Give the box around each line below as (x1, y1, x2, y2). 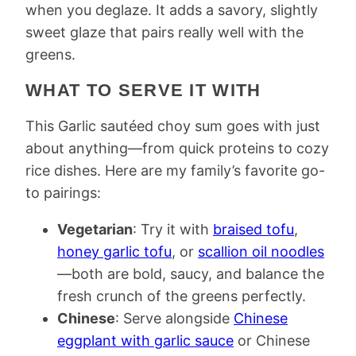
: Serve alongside (115, 310, 234, 327)
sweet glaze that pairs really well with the (25, 24, 304, 41)
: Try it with (133, 221, 213, 238)
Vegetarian (57, 221, 133, 238)
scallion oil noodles (198, 243, 324, 260)
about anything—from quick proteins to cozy (25, 140, 329, 157)
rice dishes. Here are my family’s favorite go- (25, 162, 325, 179)
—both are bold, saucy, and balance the (57, 265, 324, 282)
